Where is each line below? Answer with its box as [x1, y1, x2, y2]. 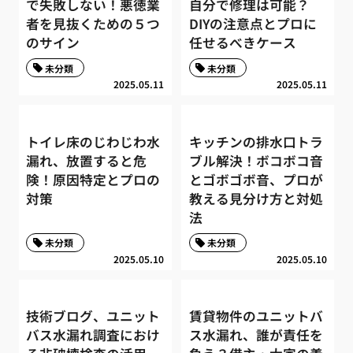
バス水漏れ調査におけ [26, 325, 161, 345]
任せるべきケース [188, 32, 296, 52]
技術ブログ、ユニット [26, 307, 161, 326]
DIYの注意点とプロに [188, 13, 317, 33]
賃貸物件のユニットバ [188, 307, 323, 326]
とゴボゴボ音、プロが [188, 169, 323, 189]
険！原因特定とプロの [26, 169, 161, 189]
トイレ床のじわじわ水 [26, 132, 161, 151]
